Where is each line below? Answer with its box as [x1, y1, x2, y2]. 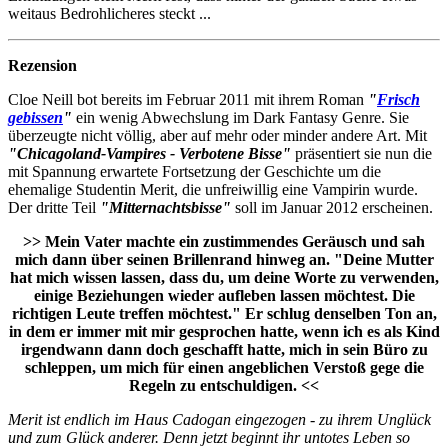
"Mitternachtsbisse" [100, 198, 235, 216]
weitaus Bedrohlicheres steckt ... [8, 4, 211, 22]
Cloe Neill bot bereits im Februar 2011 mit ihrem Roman [8, 90, 368, 108]
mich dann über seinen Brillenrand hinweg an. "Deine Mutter [14, 250, 434, 268]
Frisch [377, 90, 420, 108]
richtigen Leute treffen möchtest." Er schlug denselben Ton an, [11, 304, 437, 322]
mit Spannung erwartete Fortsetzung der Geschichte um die [8, 162, 381, 180]
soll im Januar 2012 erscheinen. [235, 198, 433, 216]
